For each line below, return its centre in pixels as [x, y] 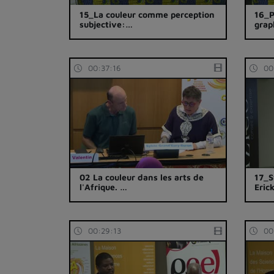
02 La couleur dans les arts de [141, 177]
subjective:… [106, 24]
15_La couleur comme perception [147, 14]
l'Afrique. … [103, 187]
